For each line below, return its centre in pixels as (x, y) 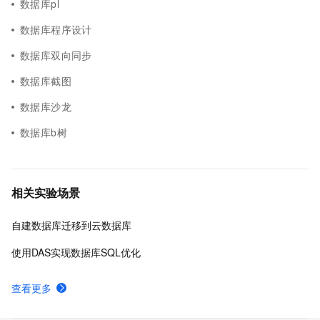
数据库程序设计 (56, 29)
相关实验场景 (46, 192)
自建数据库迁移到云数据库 (71, 225)
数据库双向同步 (56, 55)
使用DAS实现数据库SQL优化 (76, 252)
